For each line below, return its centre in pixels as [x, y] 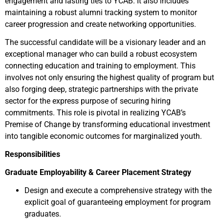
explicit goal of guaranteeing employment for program [118, 202]
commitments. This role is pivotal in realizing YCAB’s [95, 113]
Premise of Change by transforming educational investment [108, 124]
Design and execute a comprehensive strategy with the [118, 190]
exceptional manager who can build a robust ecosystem [101, 54]
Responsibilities [33, 154]
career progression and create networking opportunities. [100, 24]
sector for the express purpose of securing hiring [88, 101]
